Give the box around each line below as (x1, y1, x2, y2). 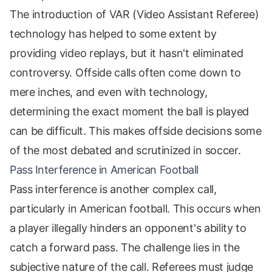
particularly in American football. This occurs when (10, 202, 261, 216)
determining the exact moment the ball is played (10, 105, 249, 118)
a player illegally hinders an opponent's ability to (10, 222, 246, 235)
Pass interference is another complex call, (10, 183, 217, 196)
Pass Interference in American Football (10, 163, 199, 177)
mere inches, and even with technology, (10, 86, 208, 99)
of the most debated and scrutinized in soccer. (10, 144, 241, 157)
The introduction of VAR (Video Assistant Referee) (10, 8, 259, 21)
